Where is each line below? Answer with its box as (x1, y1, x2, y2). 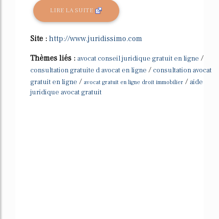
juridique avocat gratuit (30, 88, 102, 97)
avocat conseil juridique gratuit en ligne (77, 54, 199, 63)
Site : (30, 33, 49, 44)
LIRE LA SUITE (50, 6, 95, 15)
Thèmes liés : (30, 53, 77, 63)
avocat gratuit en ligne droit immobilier (84, 78, 183, 86)
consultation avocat (153, 66, 212, 75)
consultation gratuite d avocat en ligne (30, 66, 147, 75)
